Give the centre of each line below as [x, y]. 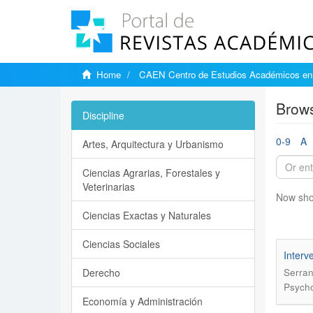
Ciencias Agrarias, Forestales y [151, 173]
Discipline [103, 115]
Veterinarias [109, 187]
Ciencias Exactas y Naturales [147, 215]
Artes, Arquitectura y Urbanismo [153, 144]
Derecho [101, 272]
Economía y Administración [143, 301]
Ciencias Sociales [121, 244]
